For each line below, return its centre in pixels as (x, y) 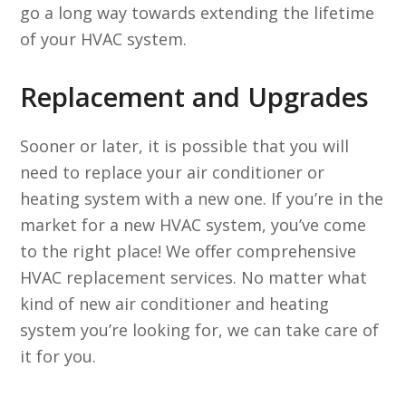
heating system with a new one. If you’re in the (202, 198)
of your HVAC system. (104, 39)
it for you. (58, 356)
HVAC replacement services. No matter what (194, 277)
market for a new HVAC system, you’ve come (193, 225)
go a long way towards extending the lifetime (198, 13)
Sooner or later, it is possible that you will (185, 146)
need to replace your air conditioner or (173, 172)
